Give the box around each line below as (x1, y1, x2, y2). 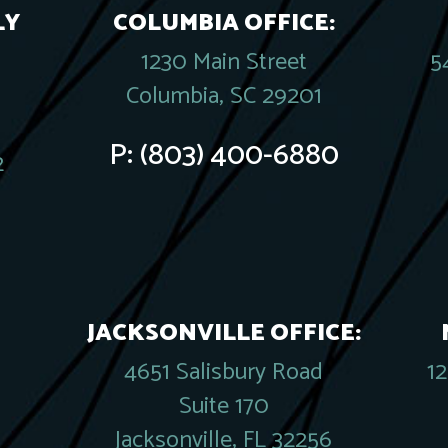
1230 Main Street (140, 43, 307, 82)
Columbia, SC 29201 (125, 77, 322, 116)
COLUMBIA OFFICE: (112, 4, 335, 43)
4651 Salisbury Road (124, 353, 324, 392)
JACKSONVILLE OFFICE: (86, 314, 361, 353)
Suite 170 (178, 387, 269, 426)
